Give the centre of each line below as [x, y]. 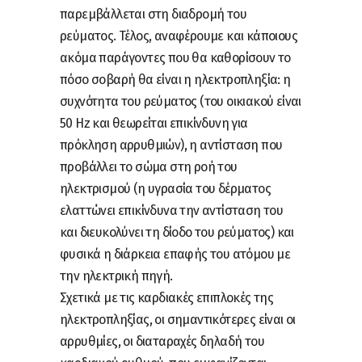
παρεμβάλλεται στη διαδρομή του [153, 14]
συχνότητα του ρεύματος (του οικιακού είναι [181, 101]
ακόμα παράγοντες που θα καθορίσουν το [175, 57]
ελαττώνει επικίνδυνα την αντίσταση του [172, 210]
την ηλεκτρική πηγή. [116, 276]
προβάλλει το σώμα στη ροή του [149, 166]
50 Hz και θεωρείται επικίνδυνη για [154, 123]
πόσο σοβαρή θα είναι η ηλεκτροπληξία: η [175, 79]
